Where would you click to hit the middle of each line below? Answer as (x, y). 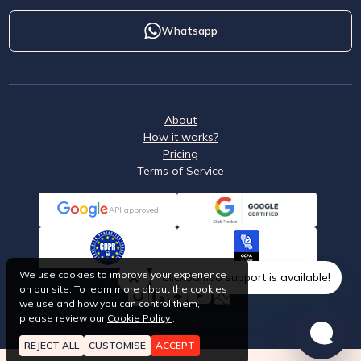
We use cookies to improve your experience (123, 274)
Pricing (180, 154)
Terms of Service (180, 170)
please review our (63, 318)
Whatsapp (189, 30)
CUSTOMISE (117, 345)
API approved (133, 210)
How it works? (180, 137)
